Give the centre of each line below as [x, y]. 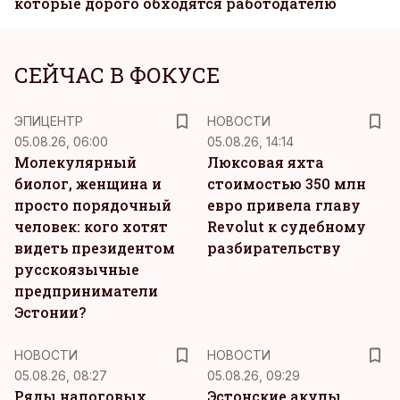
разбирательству [274, 248]
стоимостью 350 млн [287, 183]
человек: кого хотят [91, 226]
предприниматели [86, 291]
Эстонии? [50, 312]
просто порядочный [93, 205]
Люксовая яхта [266, 162]
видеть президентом [95, 248]
